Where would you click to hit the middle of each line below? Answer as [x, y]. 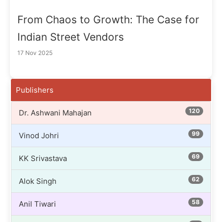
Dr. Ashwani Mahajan [55, 112]
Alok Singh [38, 181]
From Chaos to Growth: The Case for [108, 19]
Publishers [35, 90]
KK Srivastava [43, 158]
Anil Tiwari [37, 204]
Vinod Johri [39, 135]
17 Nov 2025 [35, 53]
